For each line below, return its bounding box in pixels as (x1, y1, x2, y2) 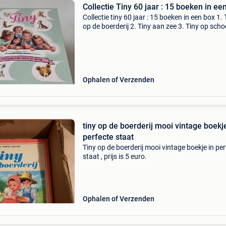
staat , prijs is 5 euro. (82, 152, 147, 160)
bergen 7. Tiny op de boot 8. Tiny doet (82, 40, 199, 48)
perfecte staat (82, 132, 134, 142)
